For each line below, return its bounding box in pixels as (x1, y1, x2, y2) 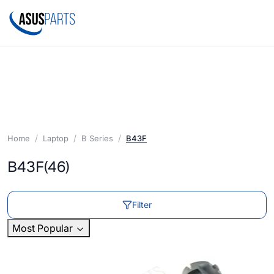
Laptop (43, 133, 68, 143)
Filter (132, 199, 152, 210)
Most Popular (12, 222, 75, 235)
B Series (81, 133, 113, 143)
